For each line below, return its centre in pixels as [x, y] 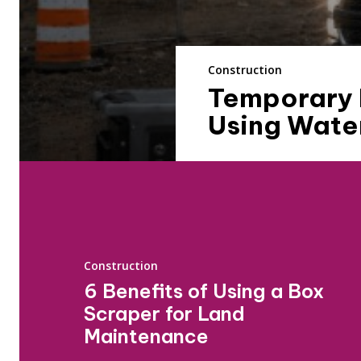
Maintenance [146, 336]
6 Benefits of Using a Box [204, 291]
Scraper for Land [164, 313]
